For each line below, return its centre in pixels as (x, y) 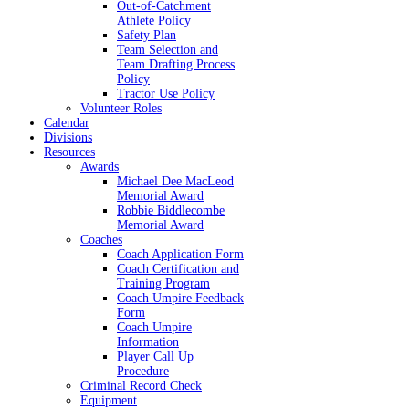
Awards (100, 167)
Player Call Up (155, 357)
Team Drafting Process (176, 64)
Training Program (163, 283)
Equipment (109, 400)
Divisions (68, 137)
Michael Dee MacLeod (175, 181)
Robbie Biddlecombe (171, 210)
